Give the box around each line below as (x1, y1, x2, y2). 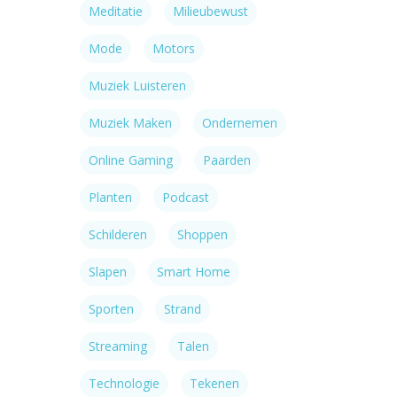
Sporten (89, 300, 134, 317)
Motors (152, 40, 195, 57)
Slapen (89, 263, 127, 280)
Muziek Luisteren (89, 77, 186, 94)
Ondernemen (202, 114, 277, 131)
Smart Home (157, 263, 230, 280)
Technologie (89, 375, 160, 392)
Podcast (162, 189, 209, 206)
